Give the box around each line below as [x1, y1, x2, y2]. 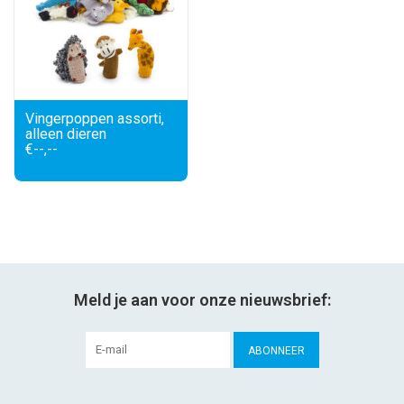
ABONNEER [247, 344, 305, 357]
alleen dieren [25, 125, 106, 142]
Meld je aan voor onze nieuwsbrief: [73, 290, 331, 309]
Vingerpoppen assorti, [25, 110, 164, 127]
